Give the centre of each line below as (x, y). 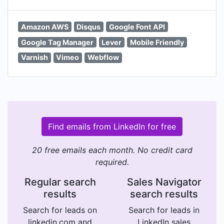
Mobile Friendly (157, 42)
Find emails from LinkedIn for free (112, 127)
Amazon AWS (44, 26)
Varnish (34, 57)
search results (164, 194)
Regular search (60, 182)
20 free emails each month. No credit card (112, 150)
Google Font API (137, 26)
